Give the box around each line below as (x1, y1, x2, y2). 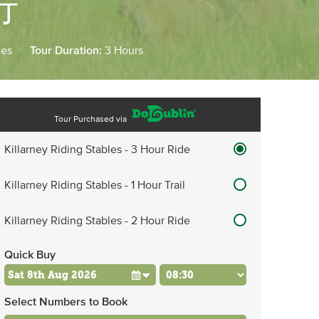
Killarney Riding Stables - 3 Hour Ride (4, 144, 190, 155)
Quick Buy (4, 249, 56, 261)
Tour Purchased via (53, 115, 129, 124)
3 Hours (105, 45, 143, 56)
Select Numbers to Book (4, 296, 127, 308)
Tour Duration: (30, 45, 105, 56)
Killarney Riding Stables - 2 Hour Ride (4, 215, 190, 226)
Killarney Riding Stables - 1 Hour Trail (4, 179, 185, 191)
